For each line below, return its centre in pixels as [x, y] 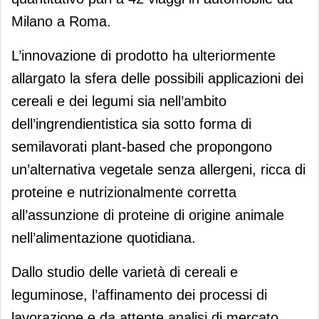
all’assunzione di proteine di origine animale [148, 215]
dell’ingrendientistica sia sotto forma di [131, 124]
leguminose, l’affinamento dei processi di [139, 294]
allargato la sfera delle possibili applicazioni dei [157, 78]
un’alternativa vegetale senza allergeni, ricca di [158, 169]
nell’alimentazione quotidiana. [104, 237]
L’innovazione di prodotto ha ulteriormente [143, 55]
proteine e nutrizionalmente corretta [124, 192]
